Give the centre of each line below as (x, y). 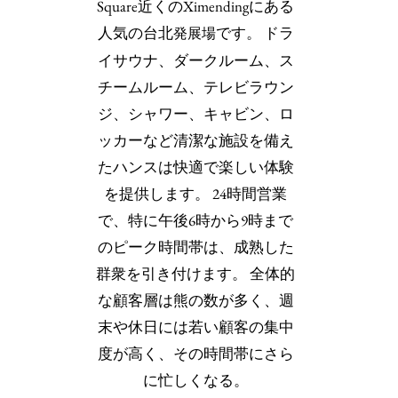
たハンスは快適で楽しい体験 (195, 167)
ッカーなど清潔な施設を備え (195, 140)
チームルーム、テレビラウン (195, 87)
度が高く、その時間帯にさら (195, 354)
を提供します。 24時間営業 (195, 194)
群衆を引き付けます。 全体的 (195, 274)
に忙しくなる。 (195, 380)
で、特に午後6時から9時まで (195, 220)
